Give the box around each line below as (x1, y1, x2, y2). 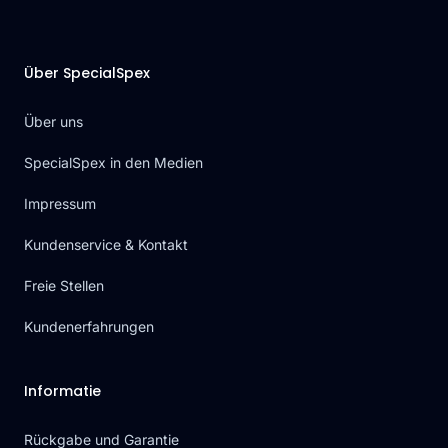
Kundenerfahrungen (24, 318, 154, 336)
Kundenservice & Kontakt (24, 236, 188, 254)
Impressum (24, 195, 96, 213)
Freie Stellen (24, 277, 104, 295)
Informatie (24, 381, 101, 402)
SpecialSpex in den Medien (24, 154, 203, 172)
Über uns (24, 113, 83, 131)
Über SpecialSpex (24, 63, 150, 84)
